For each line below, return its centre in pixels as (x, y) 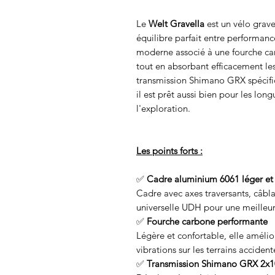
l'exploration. (163, 109)
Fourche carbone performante (207, 222)
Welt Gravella (176, 24)
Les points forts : (169, 151)
